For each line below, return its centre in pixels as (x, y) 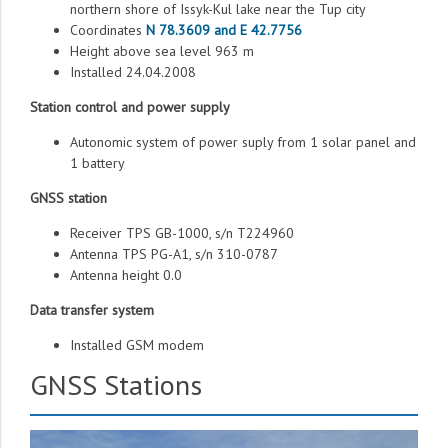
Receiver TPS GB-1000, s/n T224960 (182, 233)
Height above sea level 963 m (162, 51)
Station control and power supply (130, 107)
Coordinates (108, 30)
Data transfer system (92, 310)
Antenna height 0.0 (126, 275)
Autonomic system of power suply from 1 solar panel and (243, 142)
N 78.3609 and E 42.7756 (224, 30)
